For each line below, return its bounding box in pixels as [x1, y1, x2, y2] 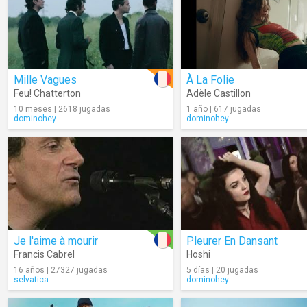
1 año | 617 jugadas [186, 104, 261, 114]
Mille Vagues [14, 73, 77, 86]
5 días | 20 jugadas [186, 265, 258, 275]
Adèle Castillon [186, 88, 251, 99]
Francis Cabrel [14, 249, 75, 260]
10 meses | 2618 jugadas [14, 104, 110, 114]
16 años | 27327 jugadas [14, 265, 108, 275]
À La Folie [186, 73, 234, 86]
